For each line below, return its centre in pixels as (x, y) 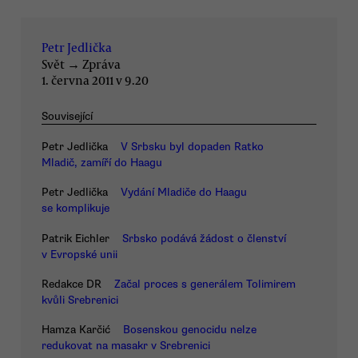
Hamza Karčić (76, 330)
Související (67, 116)
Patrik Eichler (76, 238)
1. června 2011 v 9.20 (95, 80)
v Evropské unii (80, 254)
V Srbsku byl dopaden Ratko (192, 146)
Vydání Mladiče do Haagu (184, 193)
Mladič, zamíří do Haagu (102, 162)
